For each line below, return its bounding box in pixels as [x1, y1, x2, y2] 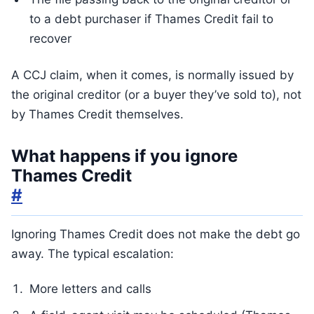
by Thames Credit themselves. [11, 107, 184, 121]
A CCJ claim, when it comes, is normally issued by [11, 68, 294, 82]
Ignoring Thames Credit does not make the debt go [11, 227, 300, 241]
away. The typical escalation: [11, 247, 174, 261]
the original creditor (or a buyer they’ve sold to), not [11, 88, 301, 102]
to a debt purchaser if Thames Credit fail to [29, 12, 273, 26]
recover [29, 32, 71, 46]
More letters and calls [29, 282, 151, 296]
